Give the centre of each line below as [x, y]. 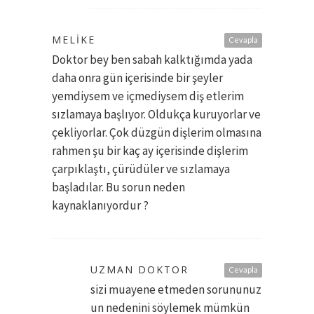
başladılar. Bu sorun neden [118, 187]
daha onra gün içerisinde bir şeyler [137, 77]
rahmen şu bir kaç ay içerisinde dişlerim [150, 150]
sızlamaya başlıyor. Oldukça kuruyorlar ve [156, 114]
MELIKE [74, 39]
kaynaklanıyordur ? [100, 205]
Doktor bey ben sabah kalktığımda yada [152, 59]
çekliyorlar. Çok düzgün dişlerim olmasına [157, 132]
